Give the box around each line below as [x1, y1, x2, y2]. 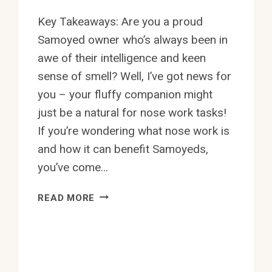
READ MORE [38, 192, 95, 203]
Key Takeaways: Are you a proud [38, 14, 203, 29]
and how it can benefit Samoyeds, [38, 141, 209, 156]
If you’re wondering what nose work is [38, 123, 230, 138]
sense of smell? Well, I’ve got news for [38, 69, 232, 83]
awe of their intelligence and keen [38, 50, 206, 65]
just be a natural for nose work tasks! [38, 105, 227, 120]
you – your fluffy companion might [38, 87, 213, 101]
